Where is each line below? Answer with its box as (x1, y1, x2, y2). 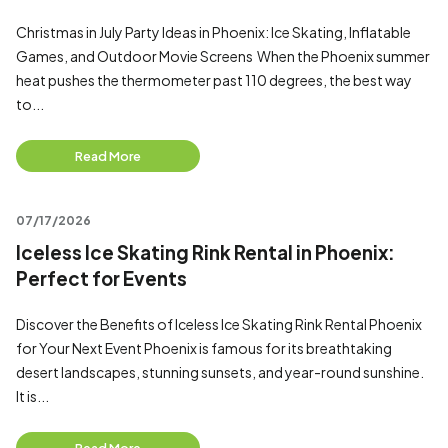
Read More (75, 148, 141, 164)
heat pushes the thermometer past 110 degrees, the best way (16, 71, 412, 89)
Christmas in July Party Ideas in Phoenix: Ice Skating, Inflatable (16, 23, 411, 41)
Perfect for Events (16, 267, 187, 290)
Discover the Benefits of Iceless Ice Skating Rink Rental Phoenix (16, 315, 422, 333)
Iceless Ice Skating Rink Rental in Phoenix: (16, 241, 395, 264)
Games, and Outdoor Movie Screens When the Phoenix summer (16, 47, 430, 65)
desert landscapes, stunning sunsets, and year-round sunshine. (16, 363, 424, 381)
